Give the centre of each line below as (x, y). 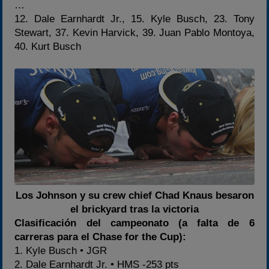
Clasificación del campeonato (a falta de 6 (134, 223)
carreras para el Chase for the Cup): (101, 237)
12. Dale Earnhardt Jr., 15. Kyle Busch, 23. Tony (134, 19)
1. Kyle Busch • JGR (61, 250)
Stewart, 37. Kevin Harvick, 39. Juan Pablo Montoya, (134, 32)
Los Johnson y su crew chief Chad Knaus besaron (134, 195)
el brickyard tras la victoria (134, 209)
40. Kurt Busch (48, 46)
